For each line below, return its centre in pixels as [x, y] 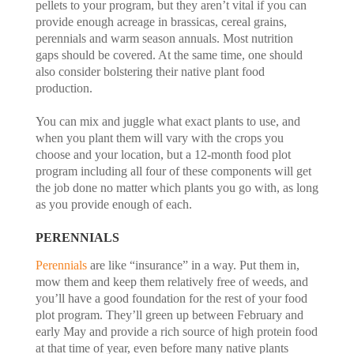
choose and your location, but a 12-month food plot [163, 154]
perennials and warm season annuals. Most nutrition [164, 38]
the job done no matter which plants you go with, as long [177, 187]
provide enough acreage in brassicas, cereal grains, [161, 21]
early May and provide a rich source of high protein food [176, 331]
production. [65, 88]
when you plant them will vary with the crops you [159, 137]
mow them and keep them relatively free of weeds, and [171, 281]
